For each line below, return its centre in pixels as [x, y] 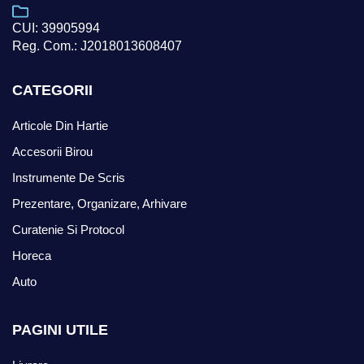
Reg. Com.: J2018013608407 [97, 45]
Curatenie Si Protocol [68, 229]
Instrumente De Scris [69, 177]
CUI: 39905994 [56, 28]
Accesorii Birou [52, 151]
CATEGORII [52, 90]
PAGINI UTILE [60, 329]
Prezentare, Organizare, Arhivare [100, 203]
